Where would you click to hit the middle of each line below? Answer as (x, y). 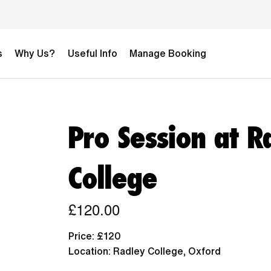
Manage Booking (168, 54)
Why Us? (35, 54)
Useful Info (92, 54)
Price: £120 (94, 236)
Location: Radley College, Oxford (144, 251)
